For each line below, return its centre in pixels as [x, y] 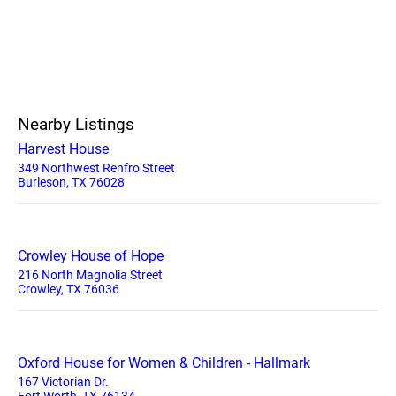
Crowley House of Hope [91, 256]
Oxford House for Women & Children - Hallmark [164, 363]
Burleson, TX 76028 [71, 182]
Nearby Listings [76, 124]
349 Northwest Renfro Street [96, 168]
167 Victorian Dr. [63, 382]
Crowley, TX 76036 [69, 289]
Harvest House [63, 149]
